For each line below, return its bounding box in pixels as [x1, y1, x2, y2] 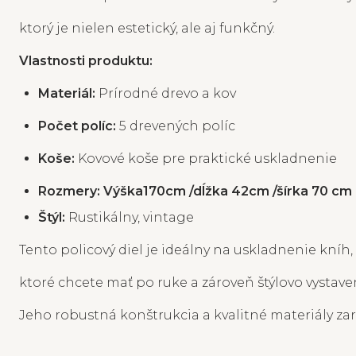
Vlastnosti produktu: [19, 52, 153, 68]
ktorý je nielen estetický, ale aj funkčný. [19, 20, 275, 36]
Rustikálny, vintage [68, 209, 194, 225]
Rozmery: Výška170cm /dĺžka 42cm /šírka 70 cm [38, 183, 352, 199]
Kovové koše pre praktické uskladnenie [78, 150, 337, 166]
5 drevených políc [119, 118, 235, 133]
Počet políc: [38, 118, 116, 133]
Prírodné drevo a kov [99, 85, 236, 101]
